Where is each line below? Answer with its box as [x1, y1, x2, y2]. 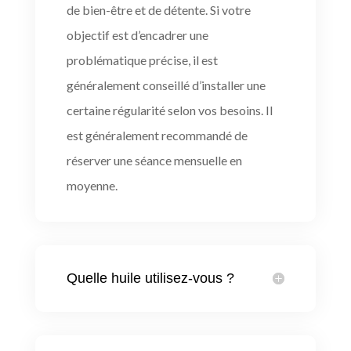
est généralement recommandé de [66, 127, 248, 143]
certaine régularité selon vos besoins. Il [66, 102, 273, 118]
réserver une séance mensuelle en [66, 152, 242, 168]
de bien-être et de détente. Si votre [66, 2, 251, 17]
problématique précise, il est [66, 52, 218, 67]
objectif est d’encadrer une [66, 27, 208, 42]
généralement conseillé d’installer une [66, 77, 266, 92]
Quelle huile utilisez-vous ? [66, 270, 234, 286]
